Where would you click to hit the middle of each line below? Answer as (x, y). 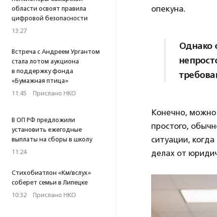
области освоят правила (49, 8)
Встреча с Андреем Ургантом (56, 52)
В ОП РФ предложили (43, 120)
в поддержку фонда (42, 71)
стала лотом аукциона (45, 61)
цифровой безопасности (50, 18)
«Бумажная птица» (40, 81)
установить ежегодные (47, 130)
